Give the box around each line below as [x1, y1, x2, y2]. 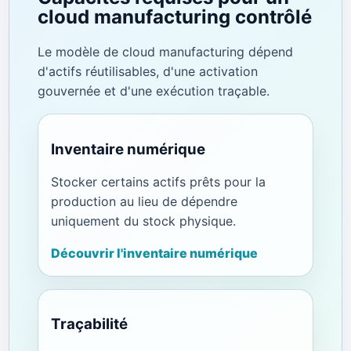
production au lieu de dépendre [50, 193, 237, 209]
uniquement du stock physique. [50, 212, 236, 229]
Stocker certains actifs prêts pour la [50, 173, 266, 190]
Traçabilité [50, 315, 128, 334]
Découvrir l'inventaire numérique [50, 244, 258, 261]
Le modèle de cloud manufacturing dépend [37, 44, 293, 60]
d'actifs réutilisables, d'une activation [37, 63, 258, 80]
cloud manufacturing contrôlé [37, 5, 312, 29]
